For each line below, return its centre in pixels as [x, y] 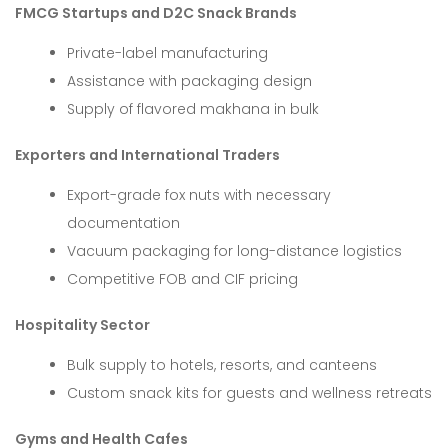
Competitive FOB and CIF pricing [183, 279]
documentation [124, 223]
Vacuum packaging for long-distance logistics [235, 251]
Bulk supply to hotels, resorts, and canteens [222, 365]
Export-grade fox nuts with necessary [199, 195]
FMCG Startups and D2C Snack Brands [156, 13]
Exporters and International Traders [147, 155]
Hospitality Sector [82, 325]
